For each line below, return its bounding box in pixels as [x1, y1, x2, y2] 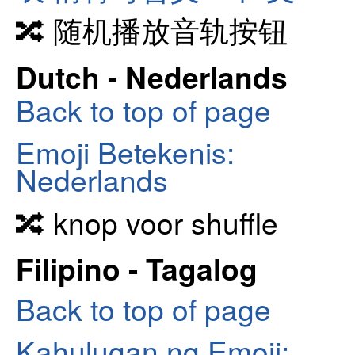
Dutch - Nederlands [16, 55, 288, 97]
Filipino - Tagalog [16, 247, 258, 290]
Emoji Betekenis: [16, 130, 235, 174]
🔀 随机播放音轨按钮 [16, 8, 288, 52]
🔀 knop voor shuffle [16, 200, 278, 243]
